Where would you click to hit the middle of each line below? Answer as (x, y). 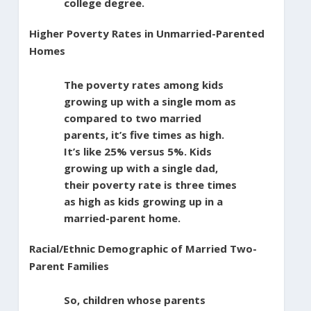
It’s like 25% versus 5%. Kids (137, 151)
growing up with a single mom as (150, 101)
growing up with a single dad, (141, 168)
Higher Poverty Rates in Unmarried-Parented (146, 33)
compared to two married (132, 118)
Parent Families (69, 266)
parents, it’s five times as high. (144, 134)
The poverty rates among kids (143, 84)
